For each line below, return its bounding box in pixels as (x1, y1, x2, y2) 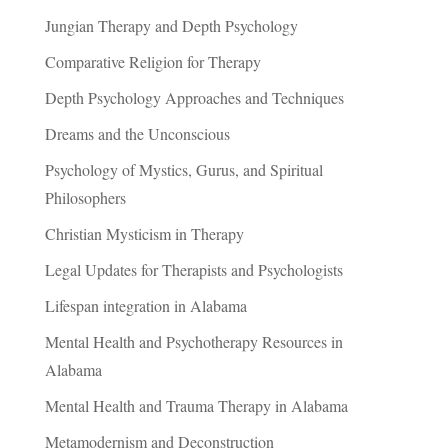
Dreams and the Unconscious (44, 123, 230, 145)
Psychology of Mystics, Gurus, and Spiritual (44, 159, 323, 181)
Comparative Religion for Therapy (44, 51, 261, 73)
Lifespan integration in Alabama (44, 295, 247, 317)
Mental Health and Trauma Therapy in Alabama (44, 395, 348, 417)
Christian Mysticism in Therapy (44, 223, 244, 245)
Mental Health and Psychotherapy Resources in (44, 331, 343, 353)
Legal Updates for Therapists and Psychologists (44, 259, 343, 281)
